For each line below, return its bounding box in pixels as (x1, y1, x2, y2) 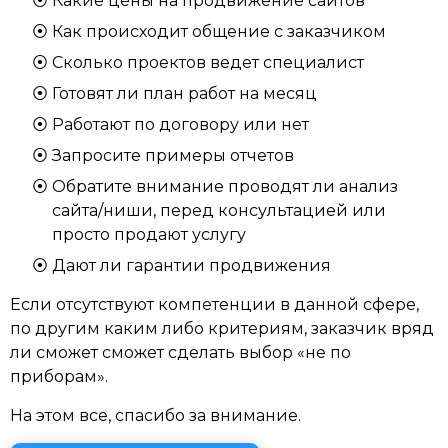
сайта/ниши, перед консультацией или (52, 201, 386, 220)
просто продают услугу (52, 225, 246, 244)
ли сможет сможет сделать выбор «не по (10, 343, 351, 362)
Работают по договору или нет (52, 115, 309, 134)
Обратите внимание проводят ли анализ (52, 177, 398, 196)
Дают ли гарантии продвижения (52, 256, 331, 275)
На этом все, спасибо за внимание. (10, 406, 301, 425)
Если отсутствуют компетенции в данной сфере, (10, 295, 419, 314)
